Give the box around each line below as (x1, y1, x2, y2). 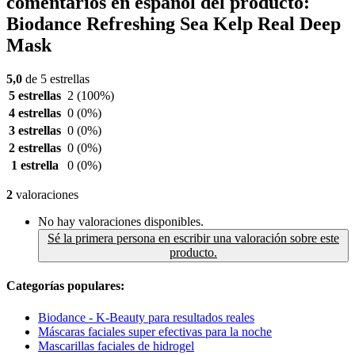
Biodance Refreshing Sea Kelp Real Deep (6, 13, 341, 35)
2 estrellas (9, 141, 61, 155)
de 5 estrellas (22, 72, 90, 86)
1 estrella (11, 158, 59, 173)
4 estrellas (9, 106, 61, 120)
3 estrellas (9, 124, 61, 138)
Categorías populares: (6, 279, 124, 293)
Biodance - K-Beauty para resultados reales (38, 310, 254, 324)
